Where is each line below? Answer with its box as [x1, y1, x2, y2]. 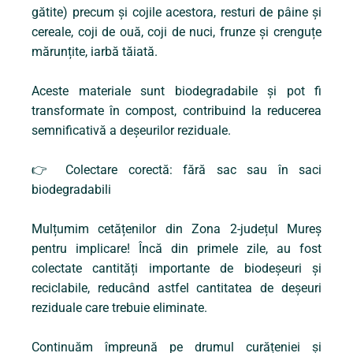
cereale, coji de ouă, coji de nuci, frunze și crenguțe [32, 24, 321, 40]
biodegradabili [32, 182, 111, 198]
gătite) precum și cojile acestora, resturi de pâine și [32, 5, 321, 20]
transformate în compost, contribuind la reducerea [32, 103, 321, 119]
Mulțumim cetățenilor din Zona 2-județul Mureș [32, 221, 321, 237]
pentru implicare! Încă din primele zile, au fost [32, 241, 321, 257]
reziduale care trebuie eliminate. [32, 300, 207, 316]
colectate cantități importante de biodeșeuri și [32, 261, 321, 277]
